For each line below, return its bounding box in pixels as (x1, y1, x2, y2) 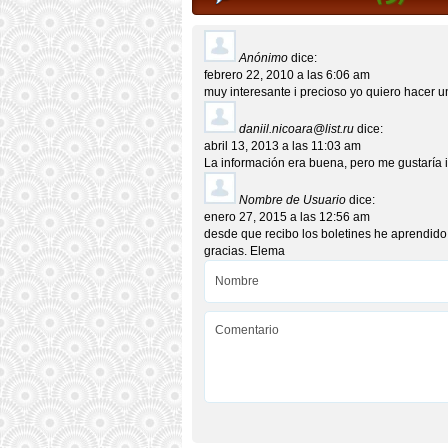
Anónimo (239, 51, 288, 65)
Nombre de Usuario (239, 193, 346, 207)
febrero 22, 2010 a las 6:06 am (204, 68, 370, 82)
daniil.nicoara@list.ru (239, 122, 354, 136)
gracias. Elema (204, 244, 285, 258)
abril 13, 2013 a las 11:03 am (204, 139, 361, 153)
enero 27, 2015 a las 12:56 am (204, 210, 370, 224)
